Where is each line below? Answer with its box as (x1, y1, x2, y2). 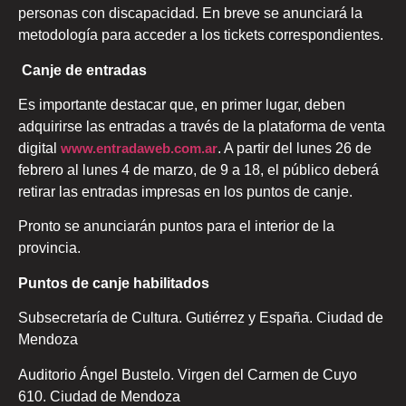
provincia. (18, 240, 81, 256)
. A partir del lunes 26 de (217, 140, 372, 156)
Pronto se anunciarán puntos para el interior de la (18, 218, 334, 235)
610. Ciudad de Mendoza (18, 388, 180, 404)
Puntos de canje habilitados (18, 275, 209, 291)
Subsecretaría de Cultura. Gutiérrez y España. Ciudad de (18, 310, 383, 326)
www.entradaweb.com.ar (61, 140, 217, 156)
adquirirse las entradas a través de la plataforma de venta (18, 118, 385, 134)
